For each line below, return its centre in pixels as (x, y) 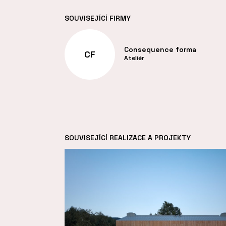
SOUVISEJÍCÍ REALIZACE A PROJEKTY (128, 138)
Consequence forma (160, 50)
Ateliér (134, 58)
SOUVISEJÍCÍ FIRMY (98, 18)
